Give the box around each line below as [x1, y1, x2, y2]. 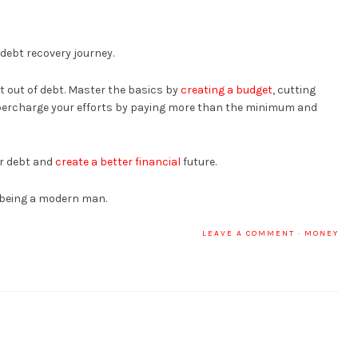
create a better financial [55, 154, 181, 169]
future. [181, 154, 217, 169]
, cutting [272, 82, 316, 97]
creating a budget [181, 82, 272, 97]
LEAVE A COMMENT [202, 228, 295, 238]
